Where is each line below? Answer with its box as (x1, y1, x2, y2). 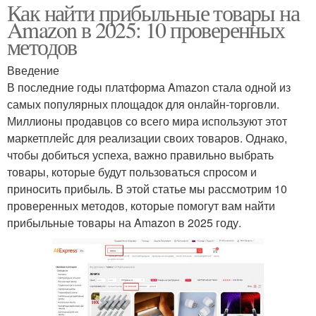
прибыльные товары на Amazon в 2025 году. (7, 214, 241, 231)
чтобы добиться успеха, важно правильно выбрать (7, 146, 274, 163)
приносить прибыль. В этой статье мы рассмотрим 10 (7, 180, 287, 197)
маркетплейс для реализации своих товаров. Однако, (7, 129, 287, 146)
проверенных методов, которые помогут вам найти (7, 197, 275, 214)
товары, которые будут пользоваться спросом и (7, 163, 257, 180)
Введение (7, 61, 59, 78)
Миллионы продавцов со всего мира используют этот (7, 112, 287, 129)
